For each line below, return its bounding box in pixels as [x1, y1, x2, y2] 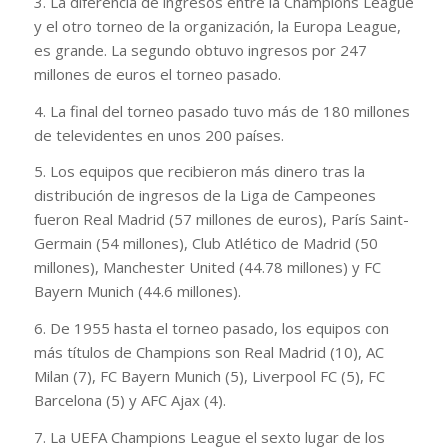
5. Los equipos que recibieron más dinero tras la [33, 161, 365, 182]
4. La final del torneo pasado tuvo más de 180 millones [33, 100, 410, 121]
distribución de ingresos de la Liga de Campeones [33, 185, 376, 206]
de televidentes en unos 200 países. [33, 124, 284, 145]
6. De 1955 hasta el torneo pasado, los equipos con [33, 318, 389, 339]
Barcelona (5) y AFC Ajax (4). [33, 390, 226, 411]
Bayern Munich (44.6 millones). [33, 281, 241, 302]
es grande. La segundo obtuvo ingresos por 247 [33, 39, 367, 60]
